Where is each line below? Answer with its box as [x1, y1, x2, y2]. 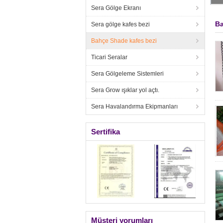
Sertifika [91, 127, 120, 136]
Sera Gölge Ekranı [91, 4, 141, 11]
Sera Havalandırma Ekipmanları [91, 103, 178, 110]
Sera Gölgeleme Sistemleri [91, 70, 164, 77]
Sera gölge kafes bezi [91, 21, 150, 28]
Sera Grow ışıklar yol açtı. [91, 87, 159, 94]
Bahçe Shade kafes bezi [91, 37, 157, 44]
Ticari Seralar [91, 54, 127, 61]
